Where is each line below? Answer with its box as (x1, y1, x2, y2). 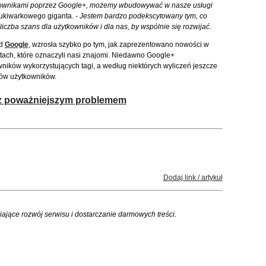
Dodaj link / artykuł (163, 173, 223, 182)
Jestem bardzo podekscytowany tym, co (79, 12, 207, 20)
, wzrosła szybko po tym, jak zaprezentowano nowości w (28, 40, 209, 49)
